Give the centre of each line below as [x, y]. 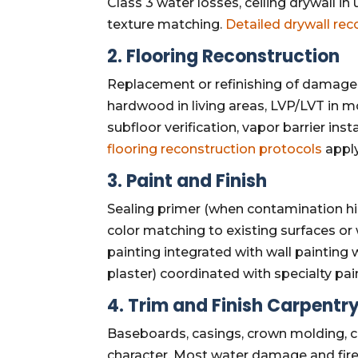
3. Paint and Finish [187, 181]
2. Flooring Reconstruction [224, 56]
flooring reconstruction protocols [215, 149]
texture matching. [167, 24]
